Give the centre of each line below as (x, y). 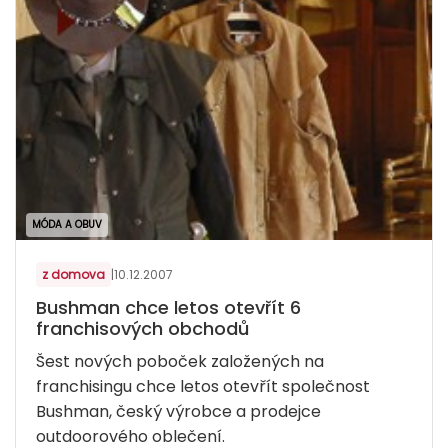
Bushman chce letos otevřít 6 (168, 308)
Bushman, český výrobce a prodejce (178, 412)
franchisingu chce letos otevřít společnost (203, 387)
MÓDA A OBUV (67, 225)
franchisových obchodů (142, 329)
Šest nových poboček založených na (180, 362)
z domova (73, 275)
